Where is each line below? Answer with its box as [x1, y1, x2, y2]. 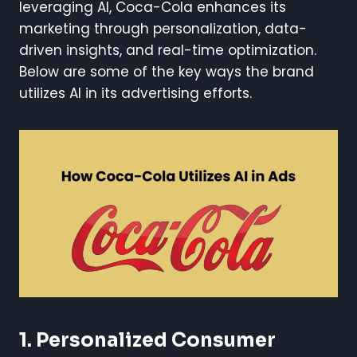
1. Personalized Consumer [19, 328, 276, 352]
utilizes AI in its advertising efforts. [19, 83, 252, 103]
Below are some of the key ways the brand [19, 61, 314, 81]
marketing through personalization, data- [19, 18, 307, 38]
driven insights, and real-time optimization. [19, 40, 316, 60]
